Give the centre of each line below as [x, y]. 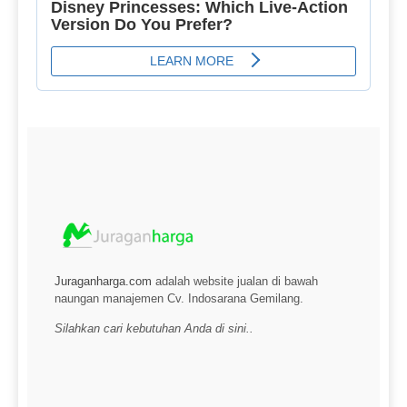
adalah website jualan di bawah [235, 282]
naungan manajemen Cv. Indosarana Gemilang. [179, 299]
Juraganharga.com [103, 282]
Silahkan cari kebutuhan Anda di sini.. [154, 328]
